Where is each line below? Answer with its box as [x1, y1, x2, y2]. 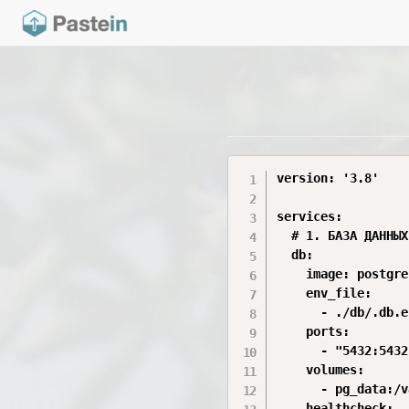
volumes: [277, 362, 365, 377]
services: [277, 209, 343, 224]
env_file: [277, 286, 372, 300]
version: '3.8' [277, 171, 380, 185]
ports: [277, 324, 351, 339]
